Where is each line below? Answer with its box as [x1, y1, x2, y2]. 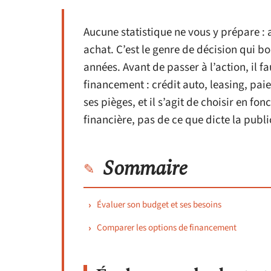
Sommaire [103, 153, 188, 184]
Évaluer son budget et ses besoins [97, 198, 221, 211]
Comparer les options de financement [97, 221, 237, 234]
